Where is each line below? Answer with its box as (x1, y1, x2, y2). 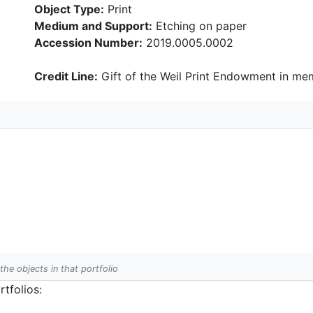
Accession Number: (34, 36, 143, 50)
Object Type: (34, 2, 104, 16)
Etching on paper (152, 19, 247, 33)
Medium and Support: (34, 19, 152, 33)
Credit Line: (34, 69, 98, 83)
